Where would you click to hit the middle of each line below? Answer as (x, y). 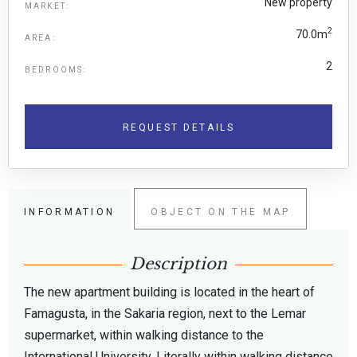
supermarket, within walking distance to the (144, 335)
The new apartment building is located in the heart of (169, 292)
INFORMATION (70, 212)
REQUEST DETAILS (178, 127)
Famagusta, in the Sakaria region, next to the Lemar (165, 313)
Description (178, 263)
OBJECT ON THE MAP (221, 212)
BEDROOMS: (56, 69)
